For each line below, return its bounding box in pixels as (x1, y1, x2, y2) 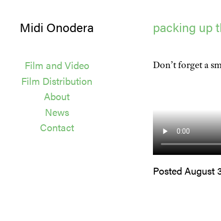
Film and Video (24, 58, 89, 72)
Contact (39, 120, 74, 134)
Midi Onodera (20, 18, 94, 36)
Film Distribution (21, 73, 92, 88)
